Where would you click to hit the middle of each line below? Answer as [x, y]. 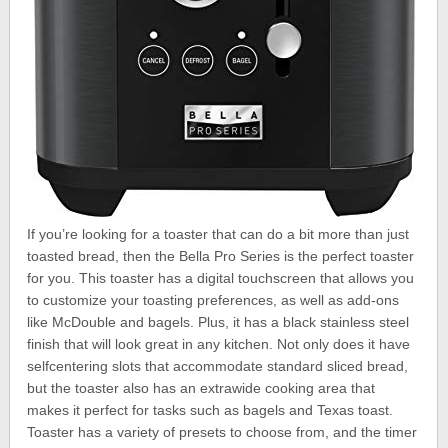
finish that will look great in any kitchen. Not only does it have [219, 343]
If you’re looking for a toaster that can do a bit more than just [218, 233]
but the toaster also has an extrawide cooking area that [201, 387]
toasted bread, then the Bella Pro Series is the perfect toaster [221, 255]
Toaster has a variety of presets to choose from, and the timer [222, 431]
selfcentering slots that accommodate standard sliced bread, [218, 365]
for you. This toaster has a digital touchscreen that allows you [221, 277]
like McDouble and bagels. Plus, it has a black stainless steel [218, 321]
